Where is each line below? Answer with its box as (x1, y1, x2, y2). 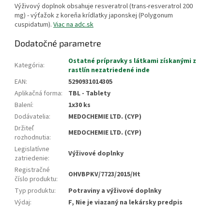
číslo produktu (15, 174, 56, 185)
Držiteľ (15, 124, 34, 134)
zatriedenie (15, 154, 48, 164)
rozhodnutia (15, 133, 49, 143)
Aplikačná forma (15, 89, 61, 99)
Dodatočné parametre (15, 38, 101, 49)
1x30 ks (68, 100, 91, 110)
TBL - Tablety (68, 89, 110, 99)
